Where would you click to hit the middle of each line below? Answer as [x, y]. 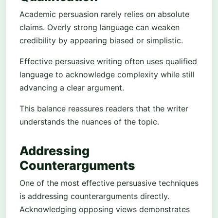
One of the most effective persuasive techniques [109, 183]
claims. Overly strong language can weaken [100, 27]
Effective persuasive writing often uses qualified [108, 62]
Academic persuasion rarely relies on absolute [104, 14]
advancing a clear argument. [72, 88]
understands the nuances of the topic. [89, 122]
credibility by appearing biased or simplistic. [101, 41]
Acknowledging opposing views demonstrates [105, 209]
